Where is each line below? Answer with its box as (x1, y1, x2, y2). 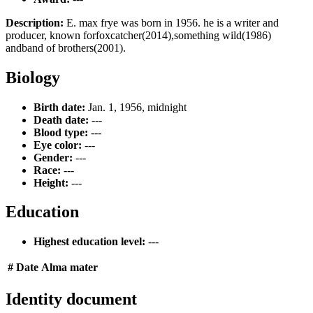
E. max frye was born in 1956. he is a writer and (64, 16, 279, 29)
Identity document (6, 290, 137, 309)
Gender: (34, 151, 73, 163)
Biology (6, 68, 60, 87)
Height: (34, 176, 68, 189)
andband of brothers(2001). (6, 41, 126, 54)
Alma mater (41, 261, 98, 274)
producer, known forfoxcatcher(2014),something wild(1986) (6, 29, 271, 41)
